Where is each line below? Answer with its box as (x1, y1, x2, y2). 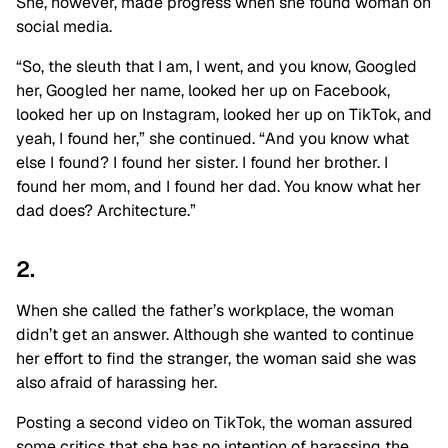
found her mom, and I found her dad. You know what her (16, 176, 421, 198)
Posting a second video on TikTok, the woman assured (16, 412, 413, 434)
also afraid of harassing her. (16, 372, 217, 394)
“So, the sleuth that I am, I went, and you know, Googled (16, 56, 417, 78)
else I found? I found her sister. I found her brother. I (16, 152, 388, 174)
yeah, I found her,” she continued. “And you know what (16, 128, 409, 150)
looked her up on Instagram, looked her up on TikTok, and (16, 104, 432, 126)
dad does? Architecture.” (16, 200, 196, 222)
